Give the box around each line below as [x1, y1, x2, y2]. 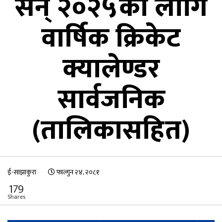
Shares [7, 192, 25, 202]
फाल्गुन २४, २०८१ [55, 166, 100, 178]
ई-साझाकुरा [7, 166, 36, 178]
